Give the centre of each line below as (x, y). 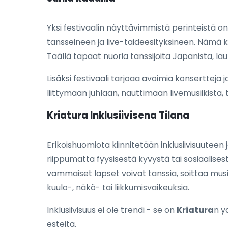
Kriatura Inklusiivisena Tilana (118, 115)
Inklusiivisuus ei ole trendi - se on (112, 210)
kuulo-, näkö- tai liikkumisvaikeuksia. (118, 187)
